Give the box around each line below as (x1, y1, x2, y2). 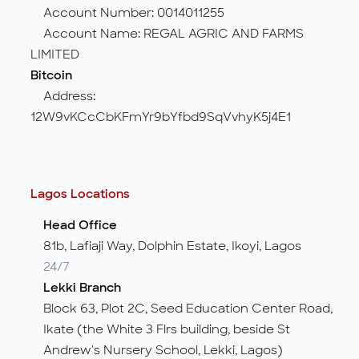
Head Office (42, 216, 117, 233)
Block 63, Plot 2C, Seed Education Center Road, (42, 300, 333, 317)
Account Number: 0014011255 (30, 5, 225, 22)
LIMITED (30, 46, 80, 63)
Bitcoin (30, 67, 73, 84)
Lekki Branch (42, 279, 121, 296)
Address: (30, 88, 96, 105)
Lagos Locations (30, 185, 131, 202)
